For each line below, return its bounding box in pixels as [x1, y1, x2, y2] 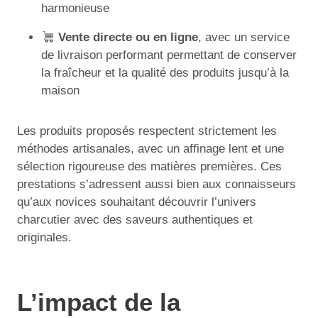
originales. [17, 231, 72, 245]
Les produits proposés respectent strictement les [17, 124, 277, 138]
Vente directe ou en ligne [58, 31, 199, 45]
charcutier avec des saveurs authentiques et [17, 213, 253, 227]
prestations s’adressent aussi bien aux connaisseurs [17, 177, 296, 192]
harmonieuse [41, 1, 109, 16]
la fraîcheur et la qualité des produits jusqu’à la [41, 66, 289, 80]
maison [41, 84, 79, 98]
